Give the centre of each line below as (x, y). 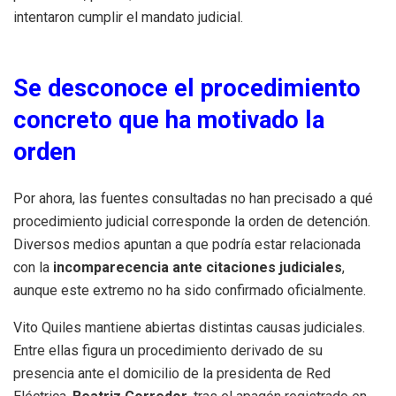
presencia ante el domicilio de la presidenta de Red (172, 373)
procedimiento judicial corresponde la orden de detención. (192, 221)
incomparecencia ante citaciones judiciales (198, 267)
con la (33, 267)
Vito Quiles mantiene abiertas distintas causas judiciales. (189, 327)
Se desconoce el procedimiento (187, 88)
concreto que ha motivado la (169, 120)
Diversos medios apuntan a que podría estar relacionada (187, 244)
